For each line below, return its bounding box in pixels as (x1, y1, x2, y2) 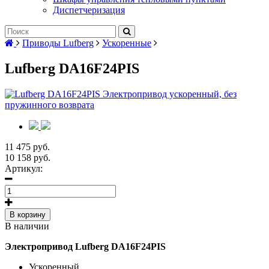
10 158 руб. (5, 152, 50, 163)
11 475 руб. (5, 141, 50, 152)
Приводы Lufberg (22, 38, 94, 48)
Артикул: (5, 163, 43, 174)
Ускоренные (102, 38, 151, 48)
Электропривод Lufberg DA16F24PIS (5, 241, 166, 252)
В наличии (5, 220, 49, 231)
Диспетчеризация (53, 5, 125, 15)
